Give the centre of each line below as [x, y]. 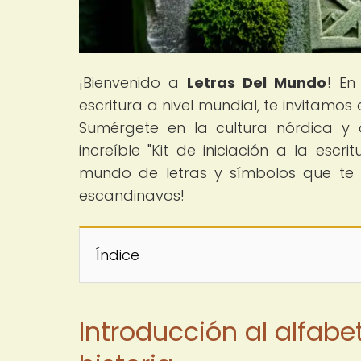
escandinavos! [132, 195]
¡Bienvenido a [133, 82]
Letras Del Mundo [257, 82]
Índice [118, 255]
